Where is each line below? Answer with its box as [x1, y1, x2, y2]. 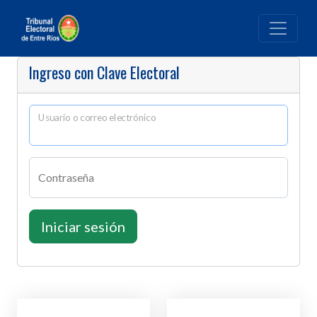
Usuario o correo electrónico [38, 111, 156, 123]
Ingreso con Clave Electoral [29, 60, 180, 83]
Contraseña [38, 170, 94, 184]
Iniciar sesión [41, 217, 125, 235]
